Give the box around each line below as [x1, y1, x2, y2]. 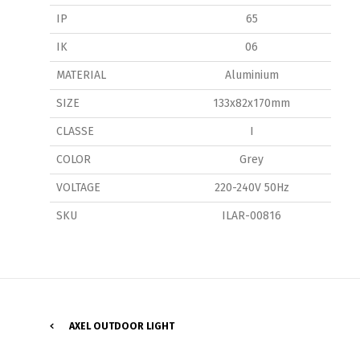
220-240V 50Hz [214, 180, 289, 194]
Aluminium [224, 67, 279, 82]
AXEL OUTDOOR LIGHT [69, 320, 174, 332]
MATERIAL [56, 67, 106, 82]
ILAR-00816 [222, 208, 281, 223]
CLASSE [56, 124, 94, 138]
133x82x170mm [213, 96, 290, 110]
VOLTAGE [56, 180, 100, 194]
